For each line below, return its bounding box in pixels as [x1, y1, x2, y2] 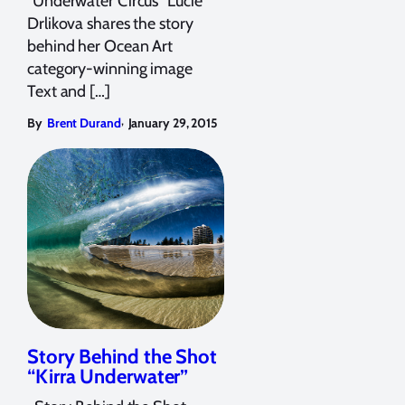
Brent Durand [46, 114, 121, 131]
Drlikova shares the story [27, 13, 193, 33]
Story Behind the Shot [27, 344, 217, 369]
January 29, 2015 [127, 114, 218, 131]
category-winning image [27, 58, 193, 79]
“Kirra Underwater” [27, 363, 189, 389]
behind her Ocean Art [27, 35, 173, 56]
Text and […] [27, 80, 110, 101]
